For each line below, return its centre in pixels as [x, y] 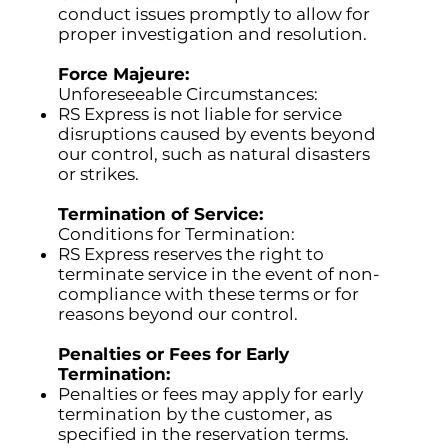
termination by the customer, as [195, 414]
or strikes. [99, 174]
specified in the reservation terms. [204, 434]
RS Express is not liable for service [200, 114]
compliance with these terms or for [209, 294]
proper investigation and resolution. [213, 34]
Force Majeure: [124, 74]
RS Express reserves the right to [191, 254]
